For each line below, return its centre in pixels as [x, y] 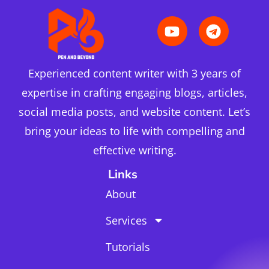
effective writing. [134, 150]
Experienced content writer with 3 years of [134, 74]
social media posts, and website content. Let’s [134, 112]
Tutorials [128, 246]
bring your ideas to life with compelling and [134, 131]
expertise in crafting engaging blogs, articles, [134, 93]
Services [126, 220]
